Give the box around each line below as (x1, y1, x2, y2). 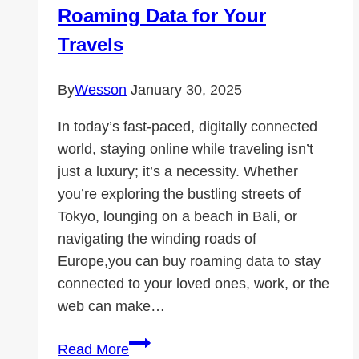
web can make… (58, 298, 165, 315)
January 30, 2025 (131, 82, 242, 99)
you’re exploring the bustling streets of (58, 186, 301, 203)
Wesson (75, 82, 127, 99)
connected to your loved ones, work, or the (58, 276, 329, 292)
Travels (58, 34, 123, 56)
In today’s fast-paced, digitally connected (58, 119, 317, 135)
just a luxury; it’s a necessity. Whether (58, 163, 298, 180)
